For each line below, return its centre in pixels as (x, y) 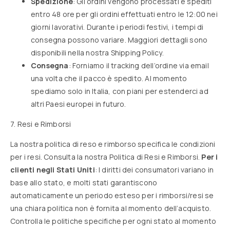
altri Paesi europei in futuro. (79, 104)
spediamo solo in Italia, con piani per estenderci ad (120, 91)
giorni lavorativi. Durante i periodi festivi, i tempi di (117, 27)
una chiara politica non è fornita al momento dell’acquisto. (111, 208)
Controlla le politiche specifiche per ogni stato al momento (113, 221)
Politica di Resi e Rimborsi (154, 157)
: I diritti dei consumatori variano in (154, 170)
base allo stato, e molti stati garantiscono (84, 183)
